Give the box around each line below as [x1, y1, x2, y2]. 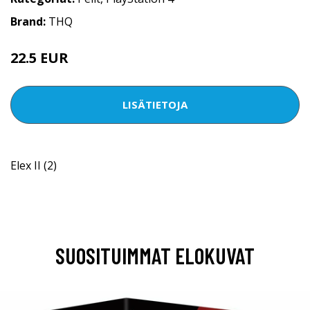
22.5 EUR [10, 48, 69, 67]
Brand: [10, 13, 48, 29]
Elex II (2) [10, 157, 57, 173]
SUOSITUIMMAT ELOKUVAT [55, 241, 255, 268]
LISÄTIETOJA [122, 98, 188, 111]
